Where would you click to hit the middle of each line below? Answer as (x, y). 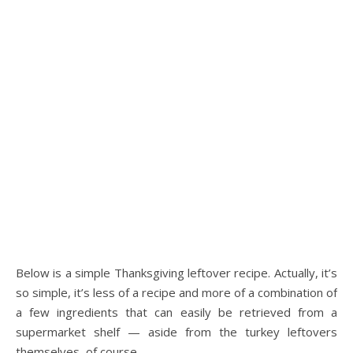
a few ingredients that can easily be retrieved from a (176, 312)
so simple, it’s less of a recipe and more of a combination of (176, 292)
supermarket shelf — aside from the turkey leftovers (176, 331)
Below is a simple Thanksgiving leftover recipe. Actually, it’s (176, 272)
